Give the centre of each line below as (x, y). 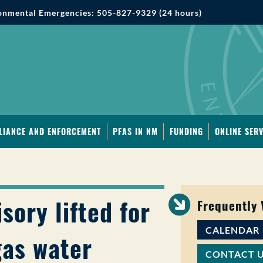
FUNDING (186, 131)
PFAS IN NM (135, 131)
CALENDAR (232, 230)
